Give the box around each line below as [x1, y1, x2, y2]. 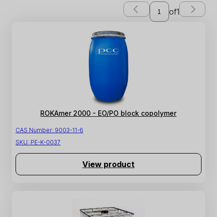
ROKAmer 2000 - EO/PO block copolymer [40, 109, 177, 118]
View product [82, 159, 135, 170]
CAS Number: [15, 126, 53, 134]
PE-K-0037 [31, 139, 61, 146]
